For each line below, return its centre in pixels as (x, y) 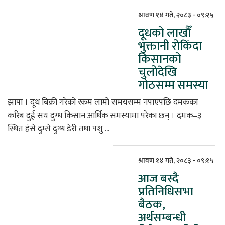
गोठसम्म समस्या (173, 86)
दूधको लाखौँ (164, 33)
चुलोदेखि (157, 73)
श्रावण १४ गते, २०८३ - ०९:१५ (176, 161)
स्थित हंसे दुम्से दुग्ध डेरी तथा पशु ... (59, 129)
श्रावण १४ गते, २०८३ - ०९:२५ (176, 15)
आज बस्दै (158, 179)
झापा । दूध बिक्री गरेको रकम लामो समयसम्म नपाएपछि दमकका (103, 103)
